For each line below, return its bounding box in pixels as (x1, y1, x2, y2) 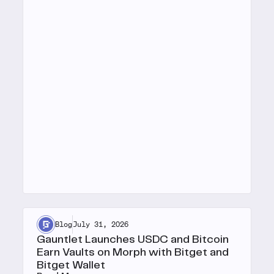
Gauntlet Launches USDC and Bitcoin (37, 234, 229, 245)
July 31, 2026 (73, 218, 129, 229)
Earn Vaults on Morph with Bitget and (37, 246, 229, 258)
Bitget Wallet (37, 259, 106, 271)
